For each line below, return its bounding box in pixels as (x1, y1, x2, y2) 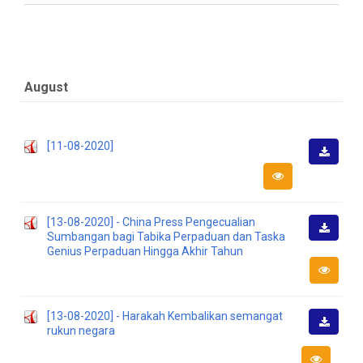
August (24, 79, 68, 95)
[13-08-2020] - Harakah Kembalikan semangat (47, 310, 283, 322)
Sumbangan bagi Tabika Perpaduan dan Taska (47, 230, 285, 243)
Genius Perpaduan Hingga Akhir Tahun (47, 245, 243, 258)
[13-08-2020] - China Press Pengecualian (47, 216, 255, 228)
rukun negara (47, 324, 115, 337)
